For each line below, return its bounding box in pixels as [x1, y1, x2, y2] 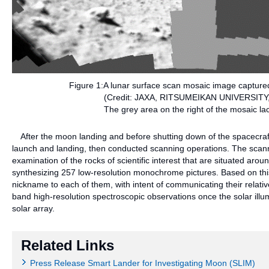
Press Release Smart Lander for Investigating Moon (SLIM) [30, 258, 255, 268]
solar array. [12, 203, 55, 213]
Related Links [21, 237, 114, 253]
